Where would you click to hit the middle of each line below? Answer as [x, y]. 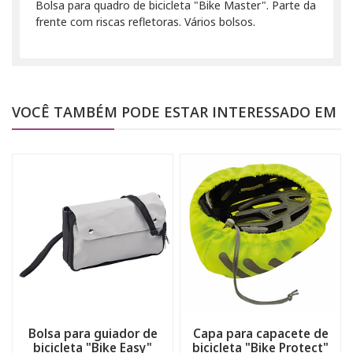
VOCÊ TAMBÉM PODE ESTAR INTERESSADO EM [174, 111]
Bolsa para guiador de [93, 333]
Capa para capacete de [260, 333]
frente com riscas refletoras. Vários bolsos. [145, 21]
